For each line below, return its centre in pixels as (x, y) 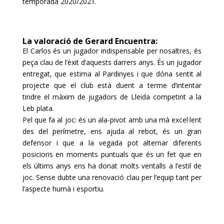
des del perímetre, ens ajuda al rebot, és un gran (112, 131)
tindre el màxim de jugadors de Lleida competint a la (112, 96)
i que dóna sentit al (168, 73)
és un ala (93, 119)
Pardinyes (118, 73)
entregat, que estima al (62, 73)
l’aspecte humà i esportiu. (63, 188)
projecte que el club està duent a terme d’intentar (112, 85)
